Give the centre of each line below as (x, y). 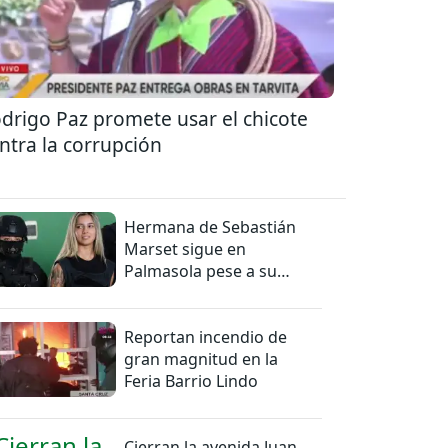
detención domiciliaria (208, 292)
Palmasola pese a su (201, 270)
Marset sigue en (185, 248)
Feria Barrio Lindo (191, 380)
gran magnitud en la (201, 358)
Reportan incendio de (206, 336)
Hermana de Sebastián (210, 226)
